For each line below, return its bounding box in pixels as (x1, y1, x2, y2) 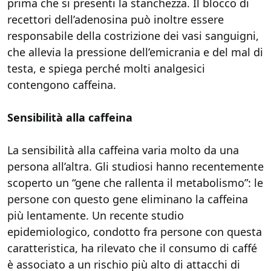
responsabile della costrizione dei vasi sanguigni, (7, 28, 259, 43)
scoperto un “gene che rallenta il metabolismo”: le (7, 175, 263, 190)
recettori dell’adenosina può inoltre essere (7, 12, 224, 27)
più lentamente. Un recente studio (7, 208, 184, 223)
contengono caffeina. (7, 77, 116, 92)
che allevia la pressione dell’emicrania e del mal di (7, 45, 263, 59)
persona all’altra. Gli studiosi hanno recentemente (7, 159, 264, 174)
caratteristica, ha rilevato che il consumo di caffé (7, 241, 257, 255)
